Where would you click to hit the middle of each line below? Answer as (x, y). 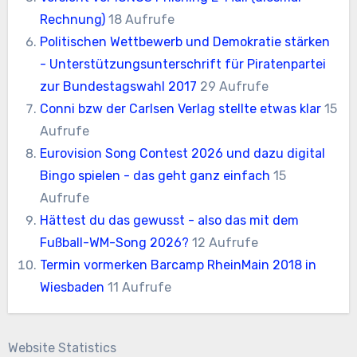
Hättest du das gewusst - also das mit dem (170, 220)
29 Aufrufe (235, 86)
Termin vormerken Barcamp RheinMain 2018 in (178, 265)
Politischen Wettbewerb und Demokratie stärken (185, 41)
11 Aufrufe (140, 287)
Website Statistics (62, 347)
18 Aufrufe (142, 19)
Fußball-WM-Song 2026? (115, 242)
